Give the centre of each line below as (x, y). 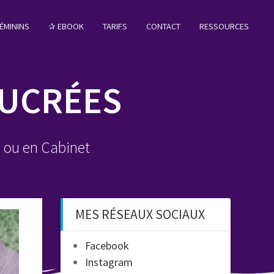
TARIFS (115, 26)
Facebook (107, 246)
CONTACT (164, 26)
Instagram (109, 262)
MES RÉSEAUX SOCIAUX (140, 214)
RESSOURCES (224, 26)
